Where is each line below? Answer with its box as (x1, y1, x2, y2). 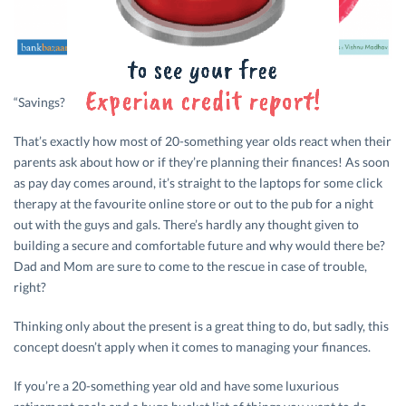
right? (14, 279, 46, 295)
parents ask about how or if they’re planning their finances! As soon (14, 154, 390, 170)
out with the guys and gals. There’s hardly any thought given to (14, 217, 359, 233)
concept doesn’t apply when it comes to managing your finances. (14, 339, 371, 355)
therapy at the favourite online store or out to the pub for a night (14, 196, 373, 212)
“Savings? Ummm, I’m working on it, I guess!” (14, 94, 261, 111)
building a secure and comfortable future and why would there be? (14, 237, 385, 254)
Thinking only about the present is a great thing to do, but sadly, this (14, 318, 389, 334)
